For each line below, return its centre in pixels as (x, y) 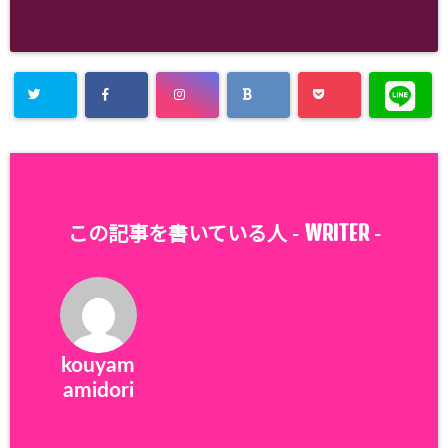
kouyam (98, 366)
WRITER (336, 232)
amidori (98, 391)
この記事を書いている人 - (185, 234)
